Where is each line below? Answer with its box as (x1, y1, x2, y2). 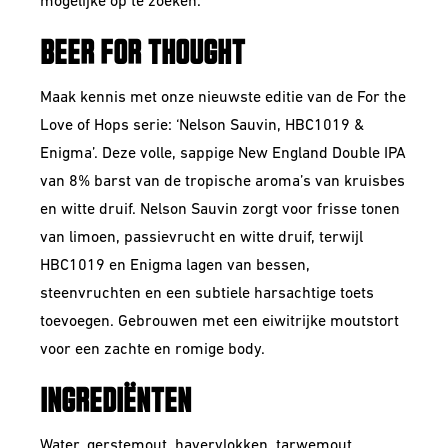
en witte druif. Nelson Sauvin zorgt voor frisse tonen (40, 202, 400, 218)
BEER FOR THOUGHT (40, 38, 245, 70)
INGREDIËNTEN (40, 386, 191, 418)
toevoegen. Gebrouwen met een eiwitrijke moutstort (40, 314, 399, 330)
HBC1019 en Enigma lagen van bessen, (40, 258, 310, 274)
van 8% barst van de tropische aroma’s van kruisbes (40, 174, 405, 190)
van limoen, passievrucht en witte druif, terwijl (40, 230, 363, 246)
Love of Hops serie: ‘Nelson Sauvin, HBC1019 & (40, 118, 364, 134)
